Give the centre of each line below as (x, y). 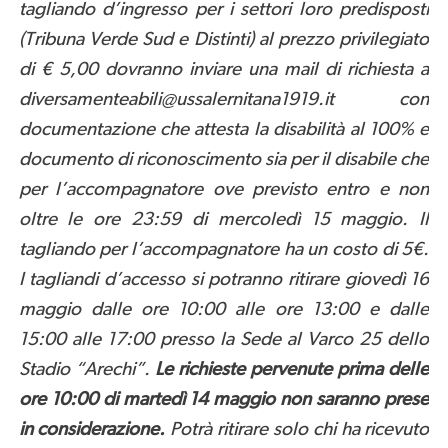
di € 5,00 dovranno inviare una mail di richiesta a (224, 70)
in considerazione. (94, 430)
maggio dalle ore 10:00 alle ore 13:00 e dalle (224, 310)
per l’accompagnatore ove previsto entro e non (224, 190)
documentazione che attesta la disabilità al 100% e (224, 130)
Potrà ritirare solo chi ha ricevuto (300, 430)
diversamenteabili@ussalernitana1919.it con (224, 100)
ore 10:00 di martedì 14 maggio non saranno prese (224, 400)
